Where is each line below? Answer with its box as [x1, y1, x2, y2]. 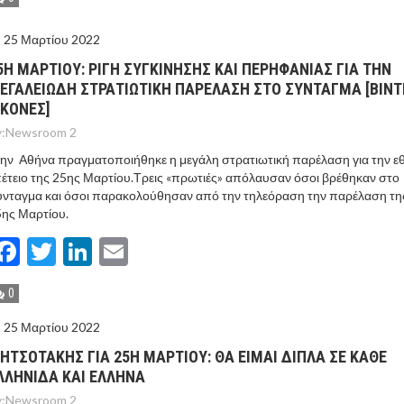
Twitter [56, 234, 150, 269]
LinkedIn [92, 234, 198, 269]
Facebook [20, 234, 139, 269]
